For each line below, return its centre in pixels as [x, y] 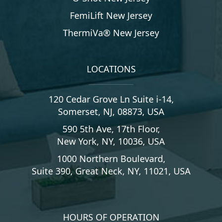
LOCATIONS [111, 69]
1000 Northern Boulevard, [111, 159]
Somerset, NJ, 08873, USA [111, 112]
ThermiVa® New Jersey [111, 33]
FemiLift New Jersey [111, 16]
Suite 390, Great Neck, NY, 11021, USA [111, 171]
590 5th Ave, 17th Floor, [111, 129]
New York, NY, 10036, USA [111, 141]
